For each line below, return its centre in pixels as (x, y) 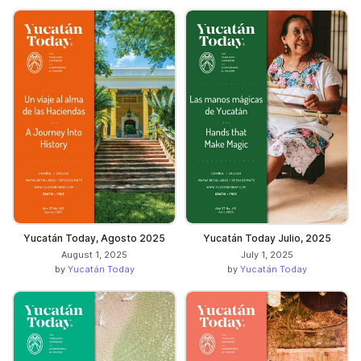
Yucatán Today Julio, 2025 (267, 239)
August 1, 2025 (94, 255)
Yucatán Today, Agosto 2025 (94, 239)
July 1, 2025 (267, 255)
